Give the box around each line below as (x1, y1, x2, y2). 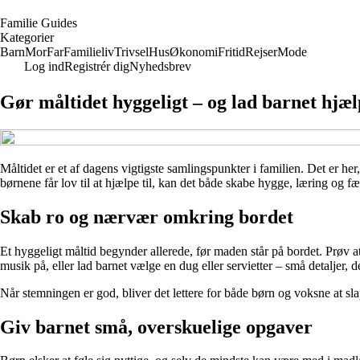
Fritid (218, 45, 245, 59)
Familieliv (63, 45, 114, 59)
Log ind (24, 59, 64, 73)
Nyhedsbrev (129, 59, 191, 73)
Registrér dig (64, 59, 129, 73)
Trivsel (114, 45, 149, 59)
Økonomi (170, 45, 218, 59)
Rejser (245, 45, 277, 59)
